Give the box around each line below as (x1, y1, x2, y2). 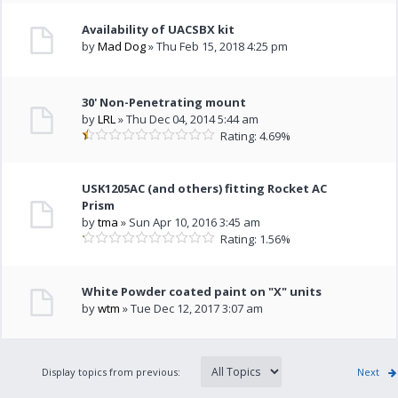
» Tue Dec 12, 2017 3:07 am (120, 300, 264, 316)
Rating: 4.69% (215, 128, 291, 144)
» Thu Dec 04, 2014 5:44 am (115, 111, 259, 127)
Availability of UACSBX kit (82, 21, 235, 37)
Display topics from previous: (41, 365, 183, 378)
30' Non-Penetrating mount (82, 94, 247, 110)
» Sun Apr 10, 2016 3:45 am (118, 214, 261, 230)
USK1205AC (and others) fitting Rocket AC (82, 180, 328, 196)
